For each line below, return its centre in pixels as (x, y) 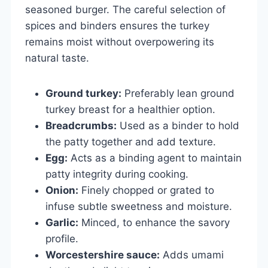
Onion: (62, 190)
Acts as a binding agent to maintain (155, 158)
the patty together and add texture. (131, 141)
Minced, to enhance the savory (154, 222)
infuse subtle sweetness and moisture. (139, 206)
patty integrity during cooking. (117, 174)
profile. (62, 238)
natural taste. (57, 58)
